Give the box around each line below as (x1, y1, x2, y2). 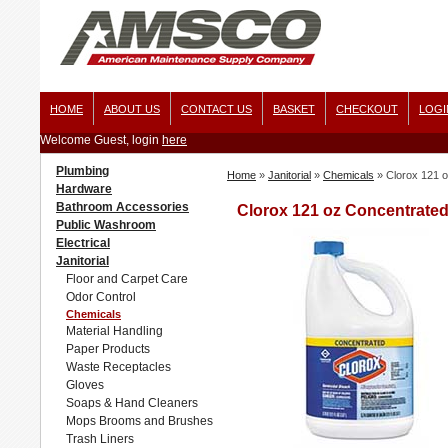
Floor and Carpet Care (66, 272, 188, 286)
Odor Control (66, 290, 136, 304)
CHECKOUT (336, 103, 398, 115)
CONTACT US (181, 103, 252, 115)
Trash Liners (66, 432, 134, 446)
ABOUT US (104, 103, 160, 115)
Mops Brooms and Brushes (66, 414, 213, 428)
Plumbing (56, 164, 109, 178)
